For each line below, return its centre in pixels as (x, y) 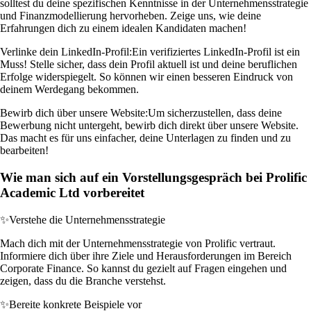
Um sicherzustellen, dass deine (215, 113)
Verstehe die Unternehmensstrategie (87, 219)
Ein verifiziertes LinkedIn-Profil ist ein (216, 52)
